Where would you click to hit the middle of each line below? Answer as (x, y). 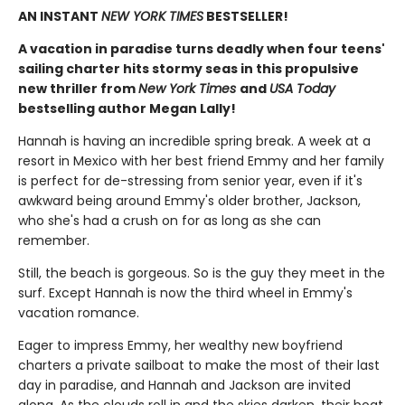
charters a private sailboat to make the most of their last (199, 366)
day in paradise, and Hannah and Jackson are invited (184, 386)
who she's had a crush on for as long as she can (170, 221)
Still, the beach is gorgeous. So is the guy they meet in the (202, 273)
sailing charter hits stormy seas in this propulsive (188, 69)
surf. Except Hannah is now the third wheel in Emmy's (185, 293)
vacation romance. (79, 313)
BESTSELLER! (247, 17)
